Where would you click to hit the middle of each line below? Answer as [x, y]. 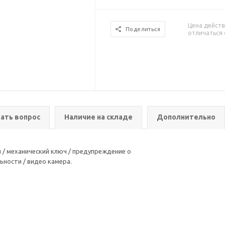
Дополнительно [186, 117]
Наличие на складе [98, 117]
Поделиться [143, 29]
